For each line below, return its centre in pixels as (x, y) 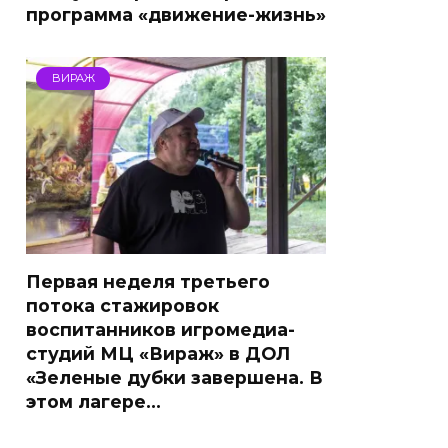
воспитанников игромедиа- (160, 329)
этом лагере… (93, 401)
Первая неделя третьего (148, 281)
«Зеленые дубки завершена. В (174, 377)
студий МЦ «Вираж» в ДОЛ (158, 353)
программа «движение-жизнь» (176, 14)
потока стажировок (122, 305)
